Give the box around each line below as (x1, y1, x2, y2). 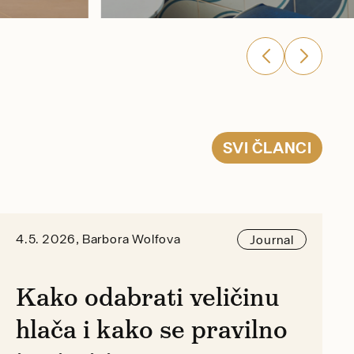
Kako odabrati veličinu (15, 280, 279, 314)
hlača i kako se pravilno (15, 312, 288, 346)
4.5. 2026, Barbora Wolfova (15, 232, 181, 247)
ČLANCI (251, 138, 311, 157)
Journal (250, 232, 294, 247)
